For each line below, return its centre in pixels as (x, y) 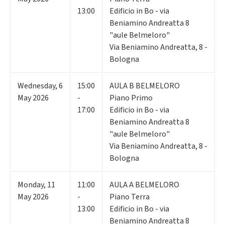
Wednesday (36, 86)
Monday (31, 185)
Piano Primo (131, 98)
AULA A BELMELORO (144, 185)
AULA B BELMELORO (145, 86)
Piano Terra (130, 197)
